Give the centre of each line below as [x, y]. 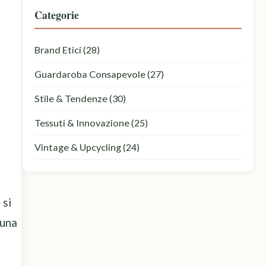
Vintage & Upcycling [77, 147]
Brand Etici [58, 50]
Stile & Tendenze [71, 98]
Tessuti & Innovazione [82, 123]
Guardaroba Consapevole [90, 74]
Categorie [56, 15]
